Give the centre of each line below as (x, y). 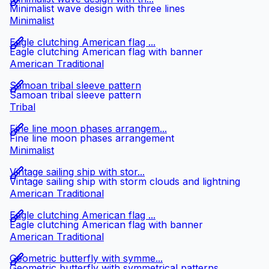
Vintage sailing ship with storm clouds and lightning (125, 182)
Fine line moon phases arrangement (92, 138)
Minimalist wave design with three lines (97, 9)
